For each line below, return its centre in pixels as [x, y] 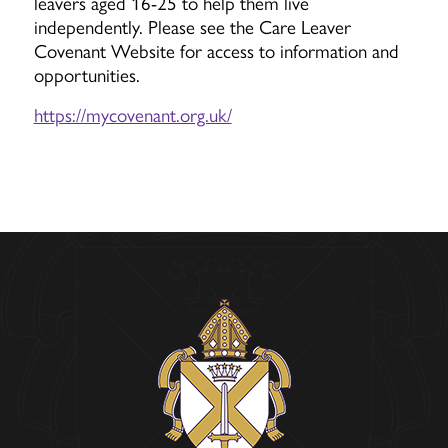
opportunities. [86, 74]
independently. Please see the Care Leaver [192, 26]
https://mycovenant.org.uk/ [132, 114]
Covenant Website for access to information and [216, 50]
